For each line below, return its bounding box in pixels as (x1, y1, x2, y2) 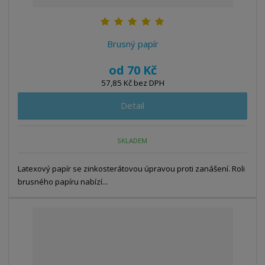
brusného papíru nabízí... (18, 176, 108, 188)
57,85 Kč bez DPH (101, 77, 164, 89)
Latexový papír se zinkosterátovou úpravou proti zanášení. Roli (18, 163, 245, 174)
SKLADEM (117, 135, 148, 145)
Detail (121, 99, 144, 112)
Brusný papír (106, 38, 159, 50)
